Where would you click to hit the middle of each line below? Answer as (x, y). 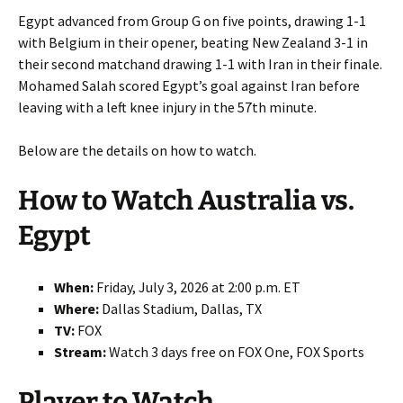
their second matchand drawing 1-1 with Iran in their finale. (200, 63)
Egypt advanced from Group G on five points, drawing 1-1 (192, 20)
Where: (76, 308)
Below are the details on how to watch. (137, 150)
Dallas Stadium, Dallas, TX (180, 308)
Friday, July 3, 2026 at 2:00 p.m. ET (197, 287)
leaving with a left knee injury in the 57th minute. (167, 107)
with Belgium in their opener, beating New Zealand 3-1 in (193, 42)
